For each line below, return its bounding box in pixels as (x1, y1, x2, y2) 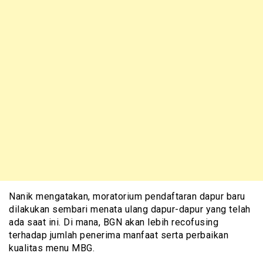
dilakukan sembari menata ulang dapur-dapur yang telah (9, 203, 251, 215)
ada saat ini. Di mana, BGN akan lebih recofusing (9, 216, 218, 228)
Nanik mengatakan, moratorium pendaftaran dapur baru (9, 190, 245, 202)
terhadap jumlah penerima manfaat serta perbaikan (9, 229, 228, 241)
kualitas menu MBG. (9, 242, 95, 254)
